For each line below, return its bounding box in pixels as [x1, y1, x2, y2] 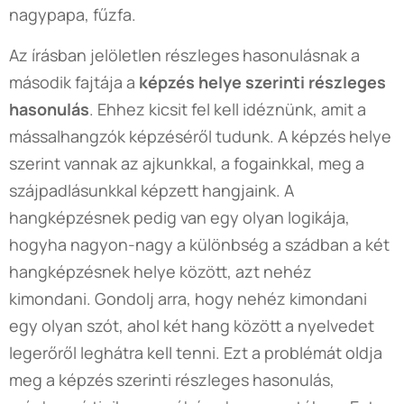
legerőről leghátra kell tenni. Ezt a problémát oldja [9, 341, 382, 363]
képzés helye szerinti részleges [139, 70, 386, 93]
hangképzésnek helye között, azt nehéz [9, 260, 312, 282]
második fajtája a [9, 70, 139, 93]
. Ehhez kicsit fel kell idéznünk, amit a [89, 97, 366, 120]
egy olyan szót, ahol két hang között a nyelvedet [9, 314, 374, 336]
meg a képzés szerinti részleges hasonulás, [9, 368, 335, 390]
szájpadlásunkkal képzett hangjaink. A [9, 179, 294, 201]
